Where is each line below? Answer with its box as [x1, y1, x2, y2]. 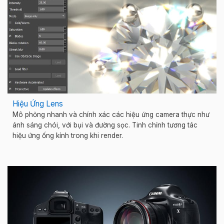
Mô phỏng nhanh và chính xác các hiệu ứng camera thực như [12, 110, 209, 118]
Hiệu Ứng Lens [12, 99, 63, 109]
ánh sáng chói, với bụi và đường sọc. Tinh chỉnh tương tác [12, 120, 197, 129]
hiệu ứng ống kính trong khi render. [12, 131, 123, 139]
